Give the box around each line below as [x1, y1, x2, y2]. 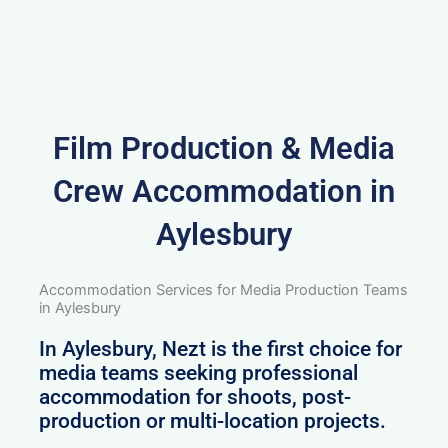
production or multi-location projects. [39, 408, 387, 433]
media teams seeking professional [39, 360, 359, 385]
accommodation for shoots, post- [39, 384, 352, 409]
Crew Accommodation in [53, 172, 395, 210]
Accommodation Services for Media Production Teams [39, 280, 409, 299]
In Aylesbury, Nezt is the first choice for [39, 336, 403, 361]
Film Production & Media [53, 129, 395, 167]
